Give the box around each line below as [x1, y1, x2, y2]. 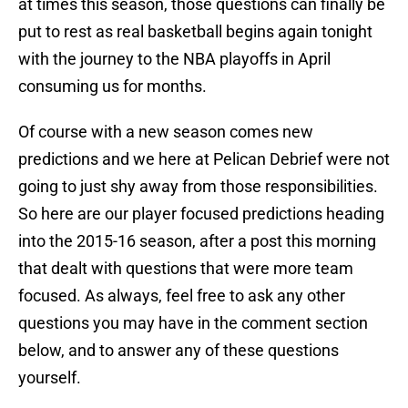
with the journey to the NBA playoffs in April [18, 49, 331, 69]
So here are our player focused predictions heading [18, 204, 384, 224]
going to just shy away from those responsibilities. [18, 177, 378, 197]
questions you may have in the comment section [18, 313, 368, 333]
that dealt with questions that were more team [18, 259, 353, 279]
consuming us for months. [18, 76, 207, 97]
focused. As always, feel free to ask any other [18, 286, 345, 306]
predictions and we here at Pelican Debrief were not [18, 149, 390, 169]
